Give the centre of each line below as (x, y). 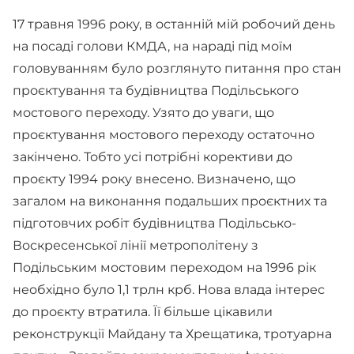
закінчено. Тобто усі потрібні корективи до (153, 157)
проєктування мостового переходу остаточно (164, 135)
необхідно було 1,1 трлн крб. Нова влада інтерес (169, 290)
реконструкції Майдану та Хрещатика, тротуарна (172, 334)
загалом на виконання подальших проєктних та (170, 201)
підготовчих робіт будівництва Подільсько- (154, 223)
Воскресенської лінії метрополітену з (136, 245)
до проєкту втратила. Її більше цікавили (143, 312)
